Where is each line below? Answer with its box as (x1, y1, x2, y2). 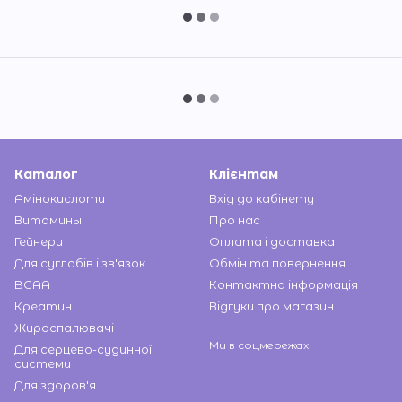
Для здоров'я (14, 378, 96, 393)
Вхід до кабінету (209, 191, 314, 206)
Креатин (14, 299, 72, 314)
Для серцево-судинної (14, 342, 152, 357)
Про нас (209, 213, 260, 228)
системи (14, 356, 71, 371)
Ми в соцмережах (209, 338, 309, 353)
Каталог (14, 166, 78, 183)
